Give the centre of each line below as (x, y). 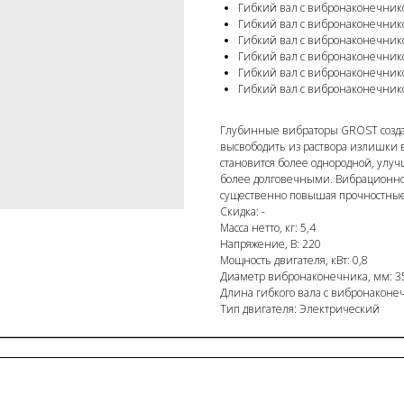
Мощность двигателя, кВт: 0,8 (294, 261)
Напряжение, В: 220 (271, 244)
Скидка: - (243, 212)
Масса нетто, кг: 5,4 (268, 228)
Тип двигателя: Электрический (300, 309)
